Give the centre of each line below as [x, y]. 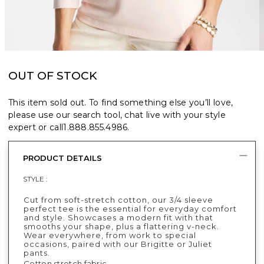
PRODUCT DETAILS [62, 158]
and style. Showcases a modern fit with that [118, 217]
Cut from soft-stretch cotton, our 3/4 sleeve [118, 199]
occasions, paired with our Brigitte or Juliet [118, 244]
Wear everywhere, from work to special [110, 235]
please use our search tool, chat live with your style [117, 115]
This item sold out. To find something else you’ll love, [121, 102]
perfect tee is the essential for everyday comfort [130, 208]
